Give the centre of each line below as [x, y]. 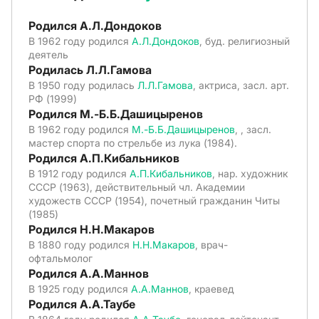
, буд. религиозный [245, 41]
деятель [48, 54]
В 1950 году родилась [83, 85]
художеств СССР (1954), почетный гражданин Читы [154, 200]
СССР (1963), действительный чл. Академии [137, 187]
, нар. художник [250, 173]
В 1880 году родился [80, 245]
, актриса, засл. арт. [241, 85]
